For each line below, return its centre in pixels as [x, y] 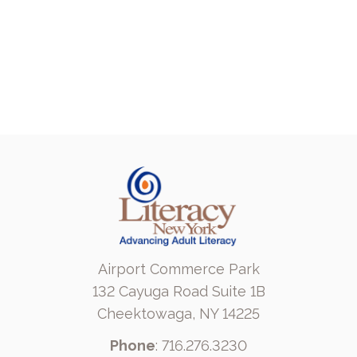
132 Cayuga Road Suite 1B [178, 291]
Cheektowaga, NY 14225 [178, 314]
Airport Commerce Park [178, 269]
